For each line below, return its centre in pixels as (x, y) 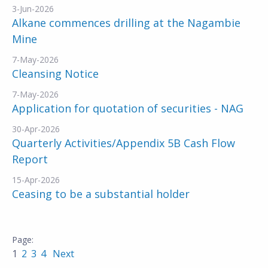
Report (30, 159)
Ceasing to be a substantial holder (101, 194)
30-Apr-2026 (36, 129)
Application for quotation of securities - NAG (128, 108)
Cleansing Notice (55, 74)
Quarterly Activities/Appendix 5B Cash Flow (124, 143)
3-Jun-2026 (33, 9)
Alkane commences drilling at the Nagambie (126, 23)
